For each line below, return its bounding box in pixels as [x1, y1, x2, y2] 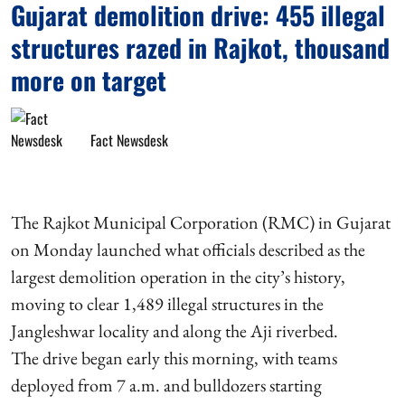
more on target [11, 61, 166, 99]
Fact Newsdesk [90, 128, 168, 151]
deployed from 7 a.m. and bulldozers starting [11, 372, 322, 397]
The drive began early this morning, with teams [11, 345, 337, 370]
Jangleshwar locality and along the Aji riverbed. [11, 318, 338, 343]
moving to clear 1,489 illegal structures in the [11, 291, 324, 316]
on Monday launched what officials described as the [11, 237, 365, 261]
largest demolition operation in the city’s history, [11, 264, 345, 288]
